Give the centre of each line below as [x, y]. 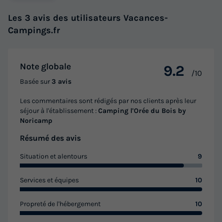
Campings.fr [34, 30]
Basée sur [36, 82]
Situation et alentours [54, 157]
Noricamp [36, 121]
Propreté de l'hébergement [60, 204]
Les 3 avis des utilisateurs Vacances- [88, 18]
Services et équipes [49, 180]
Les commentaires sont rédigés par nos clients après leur [108, 101]
